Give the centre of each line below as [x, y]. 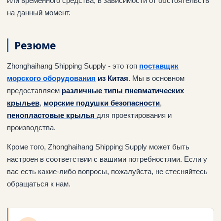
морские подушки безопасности [102, 103]
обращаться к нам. [39, 184]
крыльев [23, 103]
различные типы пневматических [123, 91]
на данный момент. [39, 13]
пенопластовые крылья [51, 115]
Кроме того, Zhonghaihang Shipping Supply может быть [98, 147]
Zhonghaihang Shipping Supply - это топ [73, 66]
